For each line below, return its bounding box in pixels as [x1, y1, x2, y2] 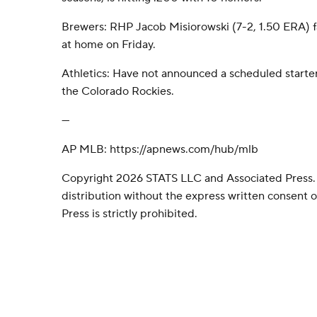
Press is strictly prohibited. [62, 207, 197, 221]
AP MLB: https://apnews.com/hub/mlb [62, 142, 258, 156]
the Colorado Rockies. [62, 84, 174, 98]
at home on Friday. [62, 38, 156, 52]
